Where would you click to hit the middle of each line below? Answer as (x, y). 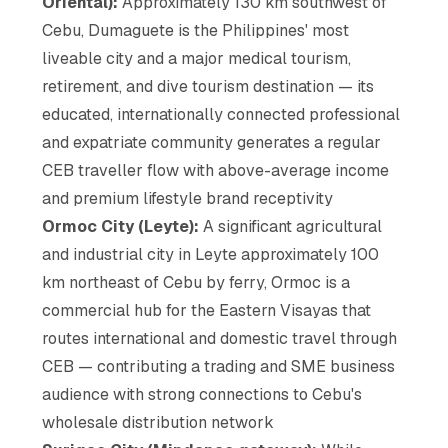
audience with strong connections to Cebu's (202, 394)
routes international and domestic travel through (220, 338)
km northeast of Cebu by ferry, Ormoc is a (196, 282)
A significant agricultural (291, 226)
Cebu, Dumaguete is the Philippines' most (196, 30)
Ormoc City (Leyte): (121, 226)
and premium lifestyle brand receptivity (188, 198)
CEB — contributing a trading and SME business (219, 366)
